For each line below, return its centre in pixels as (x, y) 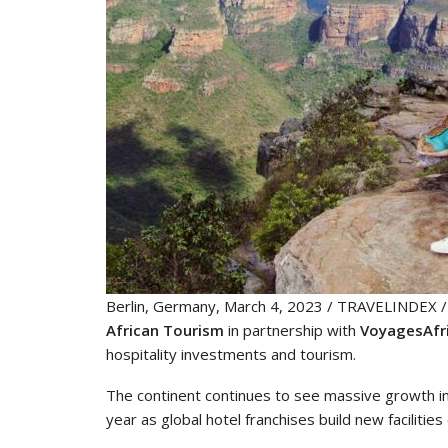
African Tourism (165, 330)
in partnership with (292, 330)
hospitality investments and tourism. (231, 354)
